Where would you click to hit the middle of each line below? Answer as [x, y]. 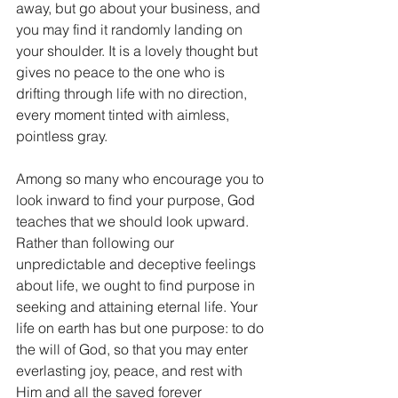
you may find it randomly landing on [131, 29]
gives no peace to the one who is [122, 72]
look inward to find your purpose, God [137, 200]
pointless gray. [62, 136]
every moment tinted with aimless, [124, 115]
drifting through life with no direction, [133, 93]
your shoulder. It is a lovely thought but [139, 51]
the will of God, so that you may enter [134, 349]
